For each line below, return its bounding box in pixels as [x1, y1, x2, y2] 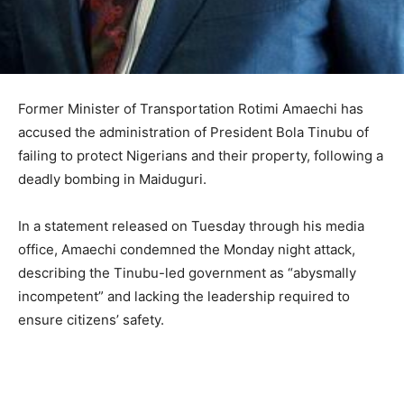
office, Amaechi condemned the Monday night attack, [18, 240, 355, 258]
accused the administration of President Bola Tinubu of [18, 123, 369, 141]
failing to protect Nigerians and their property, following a [18, 146, 383, 164]
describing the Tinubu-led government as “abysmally [18, 263, 356, 281]
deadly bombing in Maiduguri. [18, 170, 207, 188]
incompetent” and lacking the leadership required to [18, 287, 350, 305]
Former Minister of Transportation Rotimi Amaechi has [18, 99, 363, 117]
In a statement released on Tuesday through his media [18, 216, 364, 234]
